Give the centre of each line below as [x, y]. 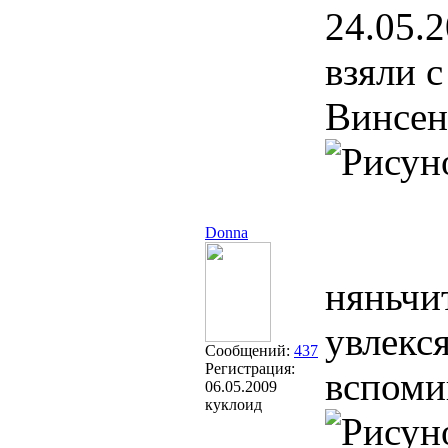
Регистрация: [250, 368]
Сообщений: [249, 350]
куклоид [233, 404]
